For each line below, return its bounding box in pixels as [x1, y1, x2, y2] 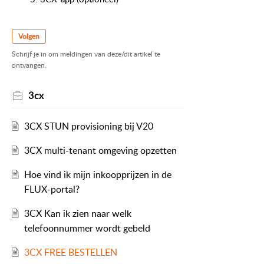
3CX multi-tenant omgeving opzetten [24, 144, 177, 157]
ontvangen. [12, 60, 47, 71]
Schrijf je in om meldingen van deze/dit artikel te [12, 49, 160, 60]
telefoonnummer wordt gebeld [24, 222, 150, 235]
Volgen [18, 31, 39, 41]
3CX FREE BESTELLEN [24, 246, 117, 259]
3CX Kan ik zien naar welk [24, 207, 131, 220]
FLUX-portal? [24, 183, 80, 196]
